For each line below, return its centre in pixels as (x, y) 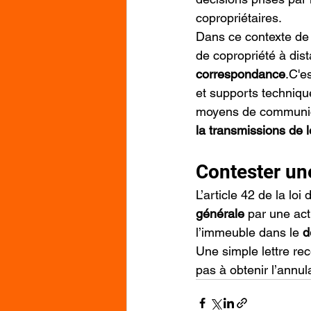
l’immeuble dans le (249, 232)
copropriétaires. (239, 18)
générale (220, 213)
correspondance (241, 74)
